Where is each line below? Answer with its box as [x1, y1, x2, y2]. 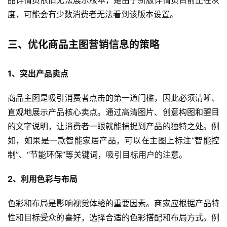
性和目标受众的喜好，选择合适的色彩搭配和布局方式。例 [8, 212, 219, 222]
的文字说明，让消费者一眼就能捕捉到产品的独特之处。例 [8, 121, 219, 131]
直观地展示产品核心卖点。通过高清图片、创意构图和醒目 [8, 106, 219, 117]
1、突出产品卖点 [8, 68, 68, 79]
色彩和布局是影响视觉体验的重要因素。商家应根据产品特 [8, 198, 219, 208]
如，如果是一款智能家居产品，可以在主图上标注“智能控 [8, 135, 219, 145]
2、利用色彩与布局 [8, 173, 78, 184]
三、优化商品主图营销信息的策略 [8, 38, 160, 51]
